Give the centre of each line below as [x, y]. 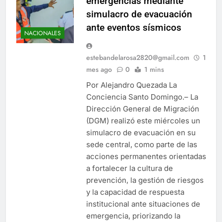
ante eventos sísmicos [134, 28]
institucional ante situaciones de [143, 204]
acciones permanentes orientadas [146, 156]
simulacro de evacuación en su [141, 133]
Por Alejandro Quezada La [132, 85]
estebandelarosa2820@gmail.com [138, 57]
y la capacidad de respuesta [135, 192]
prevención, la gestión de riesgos [145, 180]
